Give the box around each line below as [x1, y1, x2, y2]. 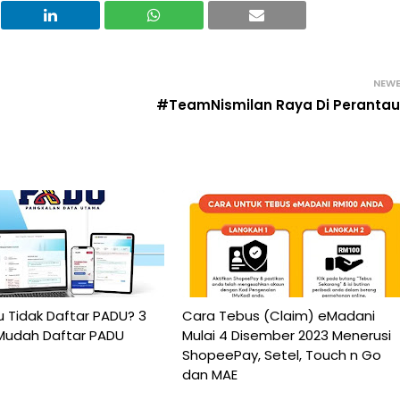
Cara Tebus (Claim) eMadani [181, 305, 375, 325]
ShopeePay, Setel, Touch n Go [181, 345, 381, 364]
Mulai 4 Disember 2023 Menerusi [181, 325, 391, 345]
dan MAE [181, 364, 237, 384]
